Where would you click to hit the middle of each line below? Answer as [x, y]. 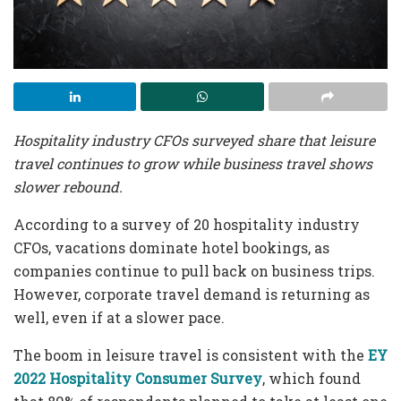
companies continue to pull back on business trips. [194, 271]
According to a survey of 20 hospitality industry [187, 225]
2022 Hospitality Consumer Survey [138, 379]
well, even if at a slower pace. [119, 318]
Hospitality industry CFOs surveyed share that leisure [194, 141]
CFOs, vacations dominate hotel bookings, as [171, 248]
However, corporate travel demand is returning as [192, 294]
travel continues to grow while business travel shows [193, 164]
